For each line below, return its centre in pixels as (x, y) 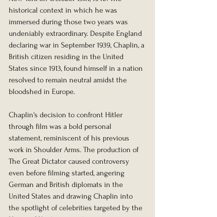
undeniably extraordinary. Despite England (76, 34)
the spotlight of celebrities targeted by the (77, 208)
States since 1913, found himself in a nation (77, 69)
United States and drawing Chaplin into (72, 196)
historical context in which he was (64, 10)
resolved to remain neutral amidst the (69, 80)
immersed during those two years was (69, 22)
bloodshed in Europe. (42, 92)
